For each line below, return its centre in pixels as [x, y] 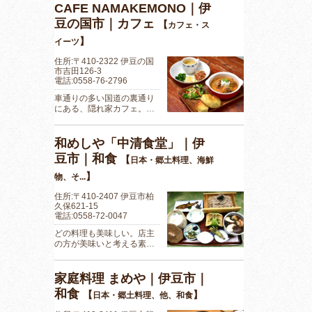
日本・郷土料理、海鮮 [172, 161]
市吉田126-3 [78, 71]
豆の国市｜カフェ [106, 24]
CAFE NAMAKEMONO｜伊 [133, 9]
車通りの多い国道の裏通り [104, 99]
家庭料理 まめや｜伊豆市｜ [131, 279]
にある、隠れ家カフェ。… [104, 109]
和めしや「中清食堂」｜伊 [130, 144]
